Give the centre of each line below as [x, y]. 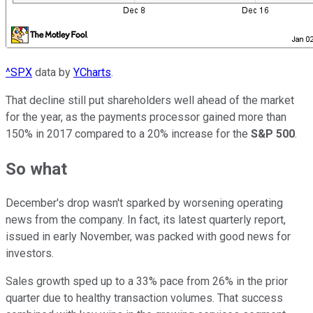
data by [53, 72]
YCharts [92, 72]
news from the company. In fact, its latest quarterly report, [146, 220]
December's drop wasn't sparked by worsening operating [144, 203]
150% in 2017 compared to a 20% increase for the [128, 133]
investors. [30, 254]
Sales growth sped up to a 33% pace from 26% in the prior [147, 282]
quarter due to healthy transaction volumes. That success [144, 298]
